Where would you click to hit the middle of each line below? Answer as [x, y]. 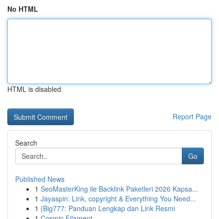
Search [26, 143]
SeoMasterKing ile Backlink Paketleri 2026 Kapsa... [119, 189]
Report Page [192, 116]
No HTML [23, 9]
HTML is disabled [34, 89]
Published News [40, 179]
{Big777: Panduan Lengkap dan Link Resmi [108, 208]
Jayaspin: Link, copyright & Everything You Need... [118, 198]
